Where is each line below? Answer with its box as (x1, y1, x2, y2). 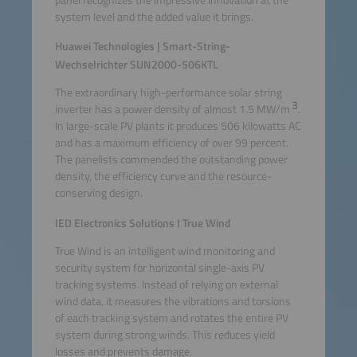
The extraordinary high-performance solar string (54, 84, 282, 102)
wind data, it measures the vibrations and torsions (54, 292, 291, 311)
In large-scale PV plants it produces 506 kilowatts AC (54, 117, 301, 135)
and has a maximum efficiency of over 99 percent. (54, 134, 288, 152)
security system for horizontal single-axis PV (54, 259, 265, 277)
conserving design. (54, 184, 143, 202)
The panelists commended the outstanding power (54, 151, 288, 169)
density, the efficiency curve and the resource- (54, 167, 272, 186)
